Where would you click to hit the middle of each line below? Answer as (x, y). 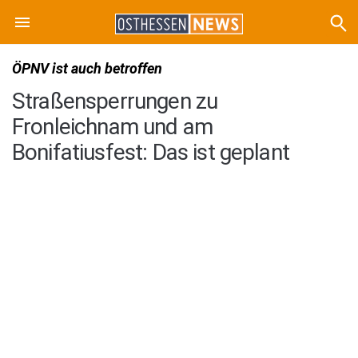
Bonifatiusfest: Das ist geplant (151, 152)
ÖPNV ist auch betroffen (87, 68)
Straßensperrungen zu (115, 101)
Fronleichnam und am (113, 127)
